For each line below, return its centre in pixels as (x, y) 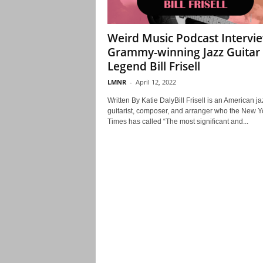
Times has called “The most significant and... (178, 122)
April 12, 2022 (156, 82)
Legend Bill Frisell (154, 66)
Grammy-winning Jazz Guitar (183, 52)
